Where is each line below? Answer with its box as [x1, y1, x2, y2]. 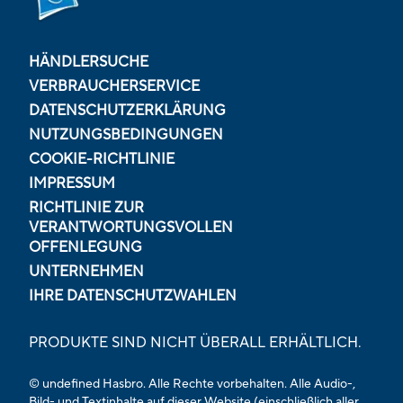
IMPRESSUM [29, 174, 115, 193]
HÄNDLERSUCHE [29, 52, 148, 71]
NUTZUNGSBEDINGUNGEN [29, 125, 223, 144]
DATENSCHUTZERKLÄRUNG [29, 101, 226, 120]
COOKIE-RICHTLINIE [29, 149, 175, 168]
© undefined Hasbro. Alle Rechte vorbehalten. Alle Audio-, [29, 375, 355, 392]
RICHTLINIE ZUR [29, 198, 144, 217]
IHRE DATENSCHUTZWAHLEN [29, 286, 237, 305]
